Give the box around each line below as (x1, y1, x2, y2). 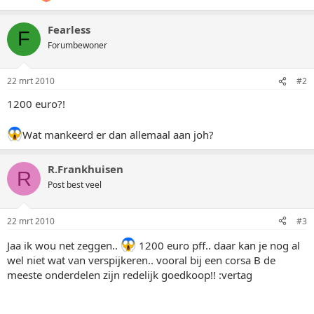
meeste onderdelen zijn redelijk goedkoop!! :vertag (7, 267, 252, 282)
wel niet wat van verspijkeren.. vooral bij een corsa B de (7, 252, 275, 267)
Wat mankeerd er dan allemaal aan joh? (22, 128, 214, 142)
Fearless (48, 22, 90, 36)
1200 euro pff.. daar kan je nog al (136, 238, 300, 252)
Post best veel (48, 179, 102, 191)
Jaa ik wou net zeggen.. (7, 238, 121, 252)
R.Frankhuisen (48, 162, 123, 176)
